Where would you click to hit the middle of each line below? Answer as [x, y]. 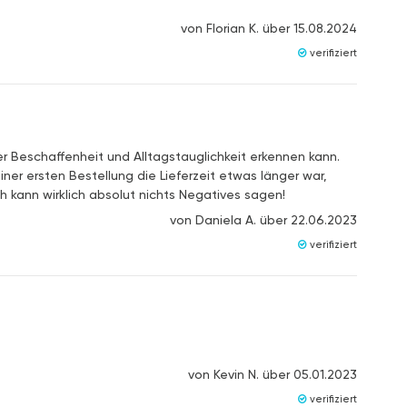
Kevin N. [236, 373]
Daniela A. [225, 220]
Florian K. [232, 28]
